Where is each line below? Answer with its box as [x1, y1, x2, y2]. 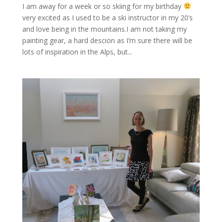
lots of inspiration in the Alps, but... [22, 47, 132, 56]
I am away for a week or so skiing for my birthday [22, 1, 183, 11]
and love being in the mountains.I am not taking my [22, 24, 187, 34]
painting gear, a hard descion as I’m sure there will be [22, 35, 192, 45]
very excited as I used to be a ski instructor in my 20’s [22, 12, 193, 22]
